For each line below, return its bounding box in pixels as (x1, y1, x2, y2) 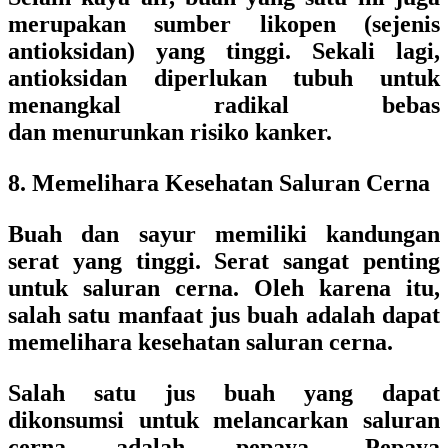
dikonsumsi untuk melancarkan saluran (8, 407, 440, 433)
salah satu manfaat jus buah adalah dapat (8, 302, 440, 328)
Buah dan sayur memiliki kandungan (8, 221, 440, 247)
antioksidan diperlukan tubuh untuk (8, 65, 440, 91)
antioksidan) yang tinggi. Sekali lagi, (8, 38, 440, 64)
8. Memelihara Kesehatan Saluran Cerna (8, 170, 430, 196)
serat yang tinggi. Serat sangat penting (8, 248, 440, 274)
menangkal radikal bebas (8, 92, 440, 118)
